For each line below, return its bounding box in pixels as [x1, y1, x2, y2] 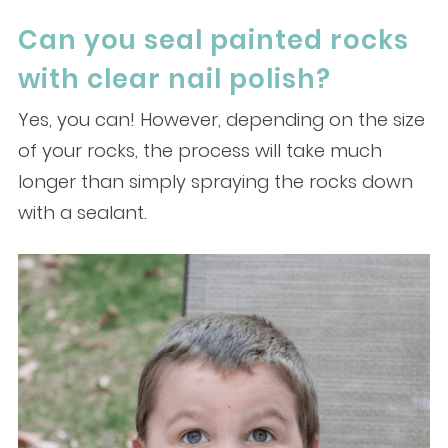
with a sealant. [17, 200, 147, 226]
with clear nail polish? [17, 61, 331, 98]
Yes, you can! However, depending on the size [17, 107, 425, 133]
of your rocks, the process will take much [17, 138, 382, 164]
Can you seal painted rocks [17, 22, 409, 59]
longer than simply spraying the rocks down [17, 169, 413, 195]
